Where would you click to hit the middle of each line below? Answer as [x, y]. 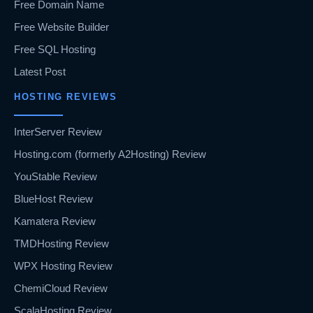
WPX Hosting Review [63, 266]
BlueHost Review [53, 199]
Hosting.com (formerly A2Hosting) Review [110, 154]
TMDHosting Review [61, 244]
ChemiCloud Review [61, 289]
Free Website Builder [61, 27]
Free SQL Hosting [55, 50]
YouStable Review [56, 177]
